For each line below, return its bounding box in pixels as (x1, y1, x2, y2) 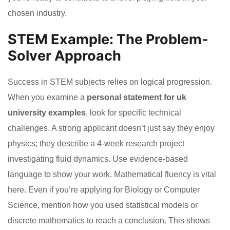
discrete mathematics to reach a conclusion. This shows (8, 216, 210, 225)
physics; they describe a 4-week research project (8, 139, 184, 148)
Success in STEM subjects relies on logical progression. (8, 78, 212, 87)
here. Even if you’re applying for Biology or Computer (8, 185, 200, 195)
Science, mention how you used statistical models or (8, 201, 198, 210)
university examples (8, 108, 86, 118)
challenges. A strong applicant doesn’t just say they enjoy (8, 124, 215, 133)
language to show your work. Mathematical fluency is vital (8, 170, 216, 179)
